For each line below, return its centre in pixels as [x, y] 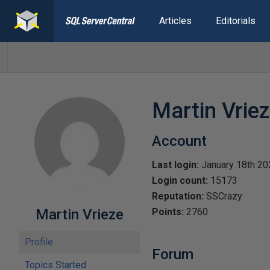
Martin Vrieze [80, 215]
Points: [168, 212]
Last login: [175, 165]
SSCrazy [223, 196]
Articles [175, 21]
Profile [39, 242]
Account [179, 141]
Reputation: [178, 196]
